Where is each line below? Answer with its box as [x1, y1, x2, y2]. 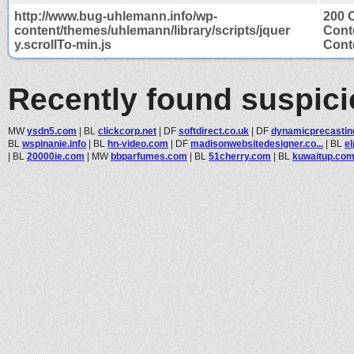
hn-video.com [107, 137, 168, 149]
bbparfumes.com [111, 150, 187, 162]
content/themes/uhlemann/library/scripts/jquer [14, 23, 290, 37]
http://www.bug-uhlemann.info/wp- [14, 9, 217, 23]
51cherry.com [209, 150, 271, 162]
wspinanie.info [22, 137, 86, 149]
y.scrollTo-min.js [14, 37, 111, 51]
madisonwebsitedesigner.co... [190, 137, 323, 149]
